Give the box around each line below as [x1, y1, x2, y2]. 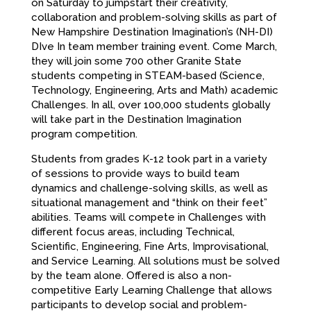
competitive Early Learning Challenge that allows [31, 284, 272, 297]
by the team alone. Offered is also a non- [31, 269, 232, 283]
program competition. [31, 128, 137, 141]
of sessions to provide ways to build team [31, 167, 239, 180]
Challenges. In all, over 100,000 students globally [31, 99, 271, 112]
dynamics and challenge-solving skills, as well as [31, 182, 268, 195]
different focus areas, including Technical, [31, 226, 235, 239]
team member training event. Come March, [65, 40, 277, 53]
